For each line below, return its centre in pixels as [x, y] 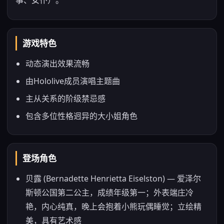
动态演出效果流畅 [57, 63]
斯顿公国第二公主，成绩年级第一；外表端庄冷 [109, 192]
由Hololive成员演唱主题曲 [73, 81]
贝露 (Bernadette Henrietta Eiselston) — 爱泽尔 [113, 178]
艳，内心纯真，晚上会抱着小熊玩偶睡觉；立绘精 [113, 206]
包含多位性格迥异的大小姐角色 [81, 116]
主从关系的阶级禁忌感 [65, 98]
